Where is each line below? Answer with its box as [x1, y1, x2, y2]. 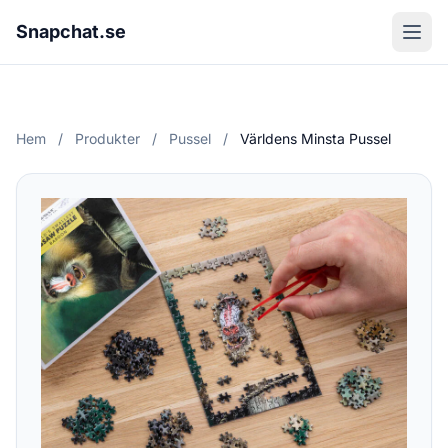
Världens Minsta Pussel [240, 130, 391, 147]
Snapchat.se [16, 21, 126, 42]
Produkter [75, 130, 140, 147]
